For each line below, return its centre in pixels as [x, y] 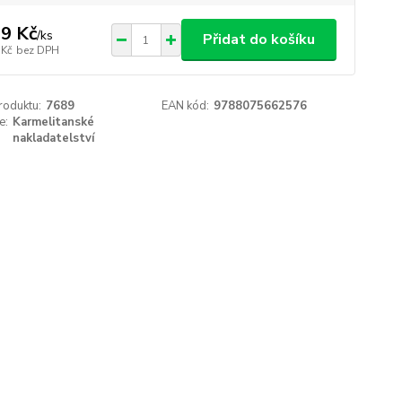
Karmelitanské [53, 122]
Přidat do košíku [258, 39]
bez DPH [37, 50]
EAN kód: [186, 106]
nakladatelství [53, 138]
